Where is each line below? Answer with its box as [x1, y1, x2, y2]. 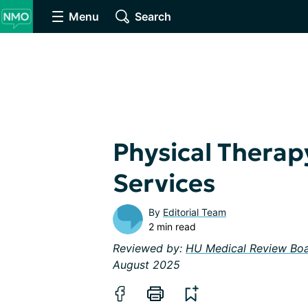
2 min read [148, 221, 196, 232]
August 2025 [113, 258, 180, 272]
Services [113, 168, 215, 199]
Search [135, 10, 171, 23]
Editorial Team [163, 206, 226, 218]
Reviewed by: [113, 241, 186, 255]
